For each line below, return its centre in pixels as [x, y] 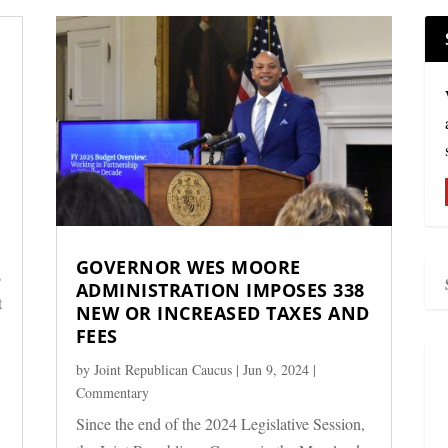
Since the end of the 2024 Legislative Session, [220, 424]
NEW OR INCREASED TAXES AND [222, 313]
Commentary [112, 393]
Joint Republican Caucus [162, 370]
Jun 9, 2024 [275, 370]
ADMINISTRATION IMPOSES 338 [220, 290]
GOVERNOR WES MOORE [188, 267]
